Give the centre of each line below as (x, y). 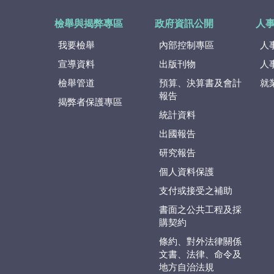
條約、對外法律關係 (200, 242)
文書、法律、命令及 (200, 254)
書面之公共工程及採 (200, 210)
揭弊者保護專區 (90, 102)
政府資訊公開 (184, 24)
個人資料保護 (186, 172)
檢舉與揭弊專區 (88, 24)
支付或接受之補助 (195, 191)
